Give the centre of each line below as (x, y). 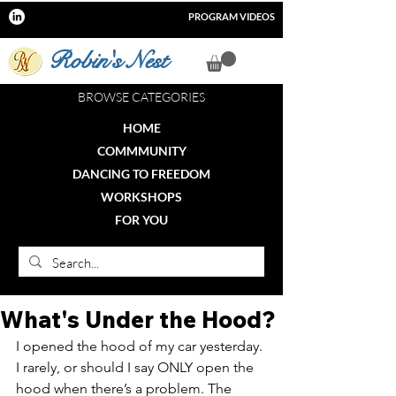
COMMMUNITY (141, 150)
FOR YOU (141, 219)
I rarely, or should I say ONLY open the (137, 367)
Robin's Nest (108, 61)
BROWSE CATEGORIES (141, 96)
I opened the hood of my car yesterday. (141, 346)
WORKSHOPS (141, 196)
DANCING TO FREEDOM (141, 173)
